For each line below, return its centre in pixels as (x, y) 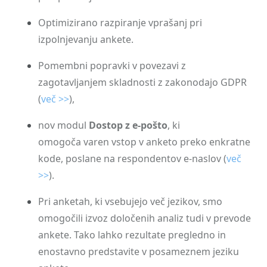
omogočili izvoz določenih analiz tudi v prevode (145, 218)
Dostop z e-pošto (128, 125)
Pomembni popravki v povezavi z (112, 66)
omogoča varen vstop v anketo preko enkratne (144, 142)
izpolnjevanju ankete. (86, 39)
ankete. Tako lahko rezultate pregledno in (132, 235)
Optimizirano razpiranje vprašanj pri (120, 23)
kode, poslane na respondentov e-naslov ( (132, 159)
